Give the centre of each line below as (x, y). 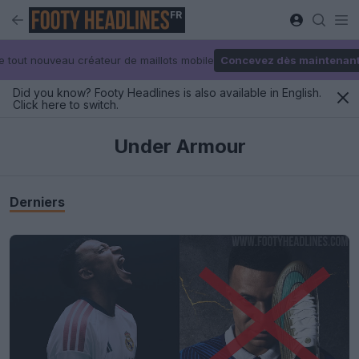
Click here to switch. (66, 105)
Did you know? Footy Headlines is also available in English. (167, 93)
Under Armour (179, 146)
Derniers (37, 202)
